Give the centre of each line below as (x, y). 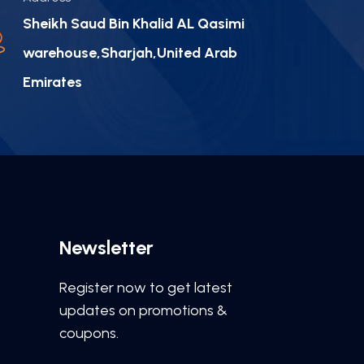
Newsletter (106, 248)
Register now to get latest (146, 288)
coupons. (89, 334)
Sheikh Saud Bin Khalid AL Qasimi (133, 24)
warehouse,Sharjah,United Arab (130, 53)
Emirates (52, 82)
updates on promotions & (143, 311)
